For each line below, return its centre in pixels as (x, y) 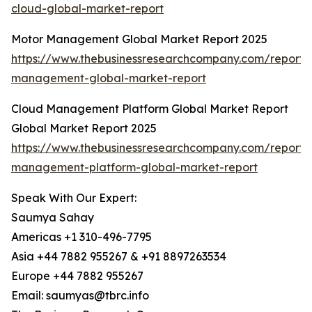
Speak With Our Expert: (74, 198)
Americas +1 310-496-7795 (81, 237)
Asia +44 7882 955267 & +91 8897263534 (119, 257)
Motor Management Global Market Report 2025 (139, 39)
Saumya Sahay (53, 218)
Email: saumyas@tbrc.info (80, 296)
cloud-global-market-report (87, 9)
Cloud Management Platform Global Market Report (150, 109)
